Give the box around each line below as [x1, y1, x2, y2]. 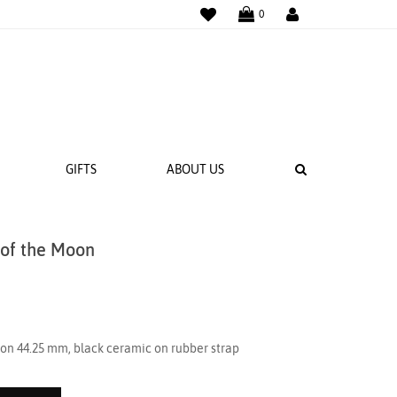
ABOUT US [167, 162, 225, 177]
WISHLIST [221, 7, 266, 19]
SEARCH [306, 161, 352, 176]
